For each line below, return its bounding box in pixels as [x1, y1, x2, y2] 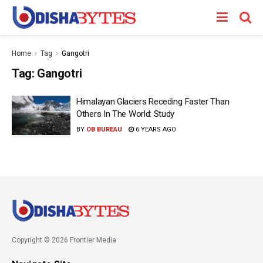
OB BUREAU [86, 126, 122, 133]
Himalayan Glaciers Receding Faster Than [76, 96, 230, 107]
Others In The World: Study [76, 109, 175, 119]
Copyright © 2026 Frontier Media [12, 235, 116, 244]
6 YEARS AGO [134, 126, 176, 133]
